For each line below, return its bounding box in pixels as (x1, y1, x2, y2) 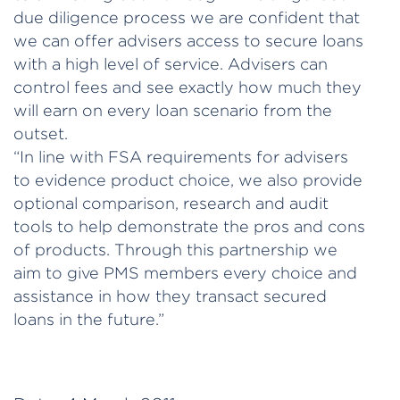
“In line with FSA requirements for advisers (13, 147, 348, 165)
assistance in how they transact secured (13, 287, 327, 304)
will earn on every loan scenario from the (13, 101, 332, 119)
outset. (13, 124, 68, 142)
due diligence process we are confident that (13, 8, 360, 26)
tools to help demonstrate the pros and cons (13, 217, 365, 235)
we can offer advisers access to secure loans (13, 31, 363, 49)
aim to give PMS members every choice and (13, 263, 357, 281)
